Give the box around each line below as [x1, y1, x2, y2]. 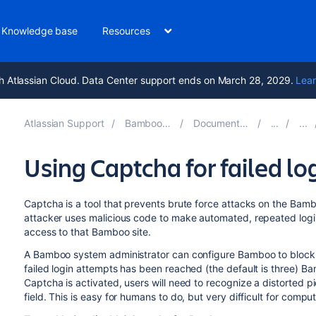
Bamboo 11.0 [124, 117, 163, 129]
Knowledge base [1, 25, 78, 37]
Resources [102, 25, 150, 37]
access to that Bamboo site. [23, 226, 152, 238]
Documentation [193, 117, 241, 129]
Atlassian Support [23, 117, 104, 129]
